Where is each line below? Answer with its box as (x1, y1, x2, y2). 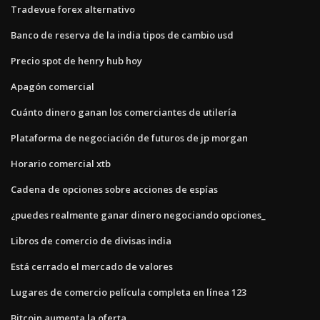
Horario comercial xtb (11, 156, 111, 170)
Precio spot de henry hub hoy (11, 54, 142, 67)
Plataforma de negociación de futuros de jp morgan (11, 131, 248, 144)
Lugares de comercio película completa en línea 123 (11, 285, 246, 299)
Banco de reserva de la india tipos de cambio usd (11, 28, 234, 41)
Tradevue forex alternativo (11, 2, 135, 16)
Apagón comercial (11, 79, 94, 93)
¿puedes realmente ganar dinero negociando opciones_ (11, 208, 266, 221)
